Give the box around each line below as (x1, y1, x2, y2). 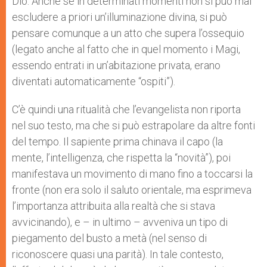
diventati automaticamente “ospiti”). (12, 75, 178, 88)
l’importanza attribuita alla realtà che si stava (12, 200, 215, 213)
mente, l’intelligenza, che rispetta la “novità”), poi (12, 151, 233, 164)
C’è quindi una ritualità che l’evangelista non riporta (12, 103, 241, 116)
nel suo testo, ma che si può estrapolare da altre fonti (12, 119, 255, 132)
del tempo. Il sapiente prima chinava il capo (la (12, 135, 223, 148)
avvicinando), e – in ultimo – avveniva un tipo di (12, 216, 228, 229)
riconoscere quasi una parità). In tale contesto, (12, 248, 223, 261)
